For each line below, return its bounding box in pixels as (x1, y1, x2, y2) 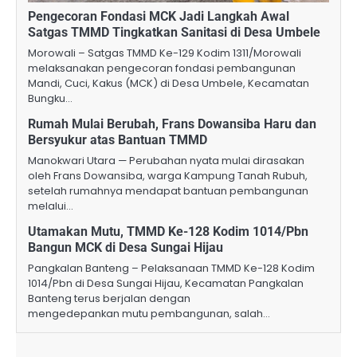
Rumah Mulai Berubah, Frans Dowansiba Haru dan (28, 116, 316, 132)
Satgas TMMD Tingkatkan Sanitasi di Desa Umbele (28, 25, 320, 41)
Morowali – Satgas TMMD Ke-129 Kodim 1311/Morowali (28, 45, 301, 61)
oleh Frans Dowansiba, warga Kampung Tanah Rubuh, (28, 168, 308, 184)
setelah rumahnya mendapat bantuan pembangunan (28, 183, 308, 199)
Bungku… (28, 91, 73, 107)
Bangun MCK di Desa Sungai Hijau (28, 240, 223, 256)
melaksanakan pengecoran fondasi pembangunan (28, 61, 296, 76)
